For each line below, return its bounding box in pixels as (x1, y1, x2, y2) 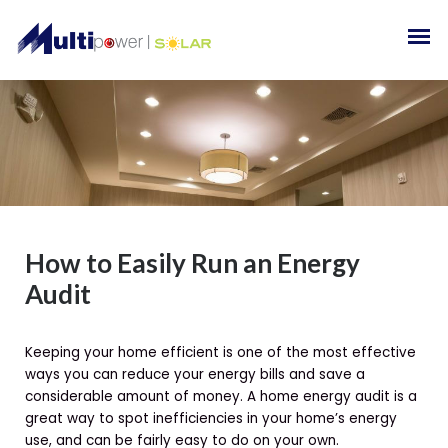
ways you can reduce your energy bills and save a (25, 364, 365, 384)
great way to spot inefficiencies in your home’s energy (25, 408, 397, 428)
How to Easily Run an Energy (25, 246, 360, 279)
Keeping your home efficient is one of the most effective (25, 342, 416, 362)
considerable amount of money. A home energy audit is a (25, 386, 417, 406)
